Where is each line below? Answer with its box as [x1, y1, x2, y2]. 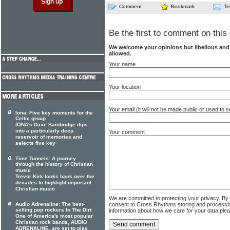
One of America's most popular [15, 213, 93, 219]
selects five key [15, 140, 55, 146]
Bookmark [171, 4, 195, 10]
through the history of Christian [15, 161, 93, 167]
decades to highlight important [15, 180, 91, 186]
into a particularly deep [15, 128, 73, 134]
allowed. [109, 50, 131, 57]
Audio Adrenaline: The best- [15, 201, 85, 207]
